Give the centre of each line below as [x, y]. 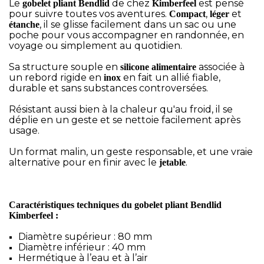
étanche [24, 24]
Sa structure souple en [65, 67]
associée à [220, 67]
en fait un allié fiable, [171, 77]
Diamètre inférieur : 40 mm [82, 247]
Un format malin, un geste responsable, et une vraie [131, 152]
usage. [24, 131]
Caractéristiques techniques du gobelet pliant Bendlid [115, 205]
